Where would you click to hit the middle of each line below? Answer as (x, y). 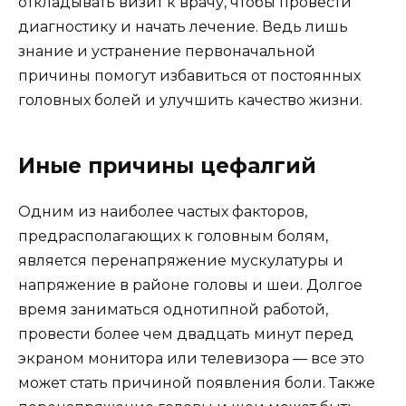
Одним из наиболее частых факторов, (163, 211)
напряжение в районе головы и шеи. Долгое (190, 285)
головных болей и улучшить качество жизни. (190, 100)
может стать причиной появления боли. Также (197, 382)
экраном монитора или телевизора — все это (191, 358)
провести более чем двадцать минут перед (186, 333)
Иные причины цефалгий (167, 165)
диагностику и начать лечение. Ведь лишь (183, 26)
